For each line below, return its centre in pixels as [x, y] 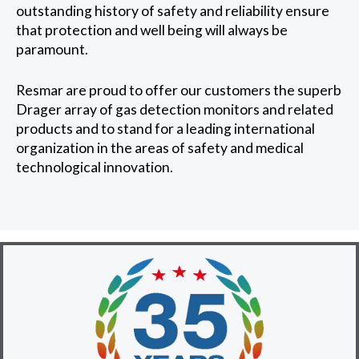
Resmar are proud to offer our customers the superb [179, 90]
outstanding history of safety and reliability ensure [173, 11]
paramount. [52, 50]
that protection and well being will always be [152, 30]
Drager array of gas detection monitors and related [175, 109]
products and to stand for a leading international [165, 128]
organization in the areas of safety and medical [160, 147]
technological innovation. [95, 167]
